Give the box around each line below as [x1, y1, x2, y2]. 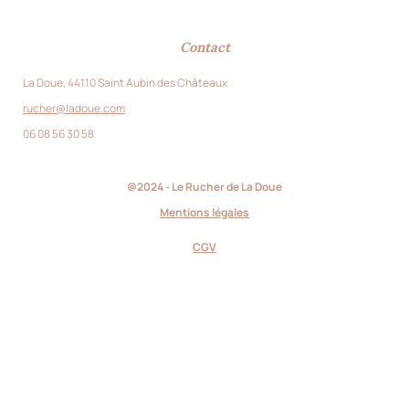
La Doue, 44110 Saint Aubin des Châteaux [22, 75, 227, 91]
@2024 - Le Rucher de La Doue [127, 179, 282, 195]
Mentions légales [160, 204, 249, 221]
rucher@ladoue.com [22, 100, 125, 117]
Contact [179, 38, 230, 57]
